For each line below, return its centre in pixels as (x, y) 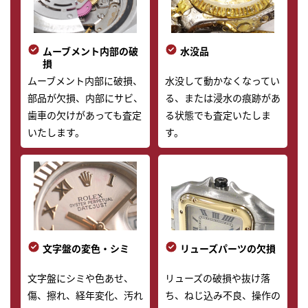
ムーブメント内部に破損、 (85, 81)
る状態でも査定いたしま (218, 115)
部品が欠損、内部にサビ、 (85, 98)
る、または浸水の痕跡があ (222, 98)
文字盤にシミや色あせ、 (80, 278)
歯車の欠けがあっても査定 (85, 115)
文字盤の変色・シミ (86, 249)
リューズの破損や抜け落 (217, 278)
